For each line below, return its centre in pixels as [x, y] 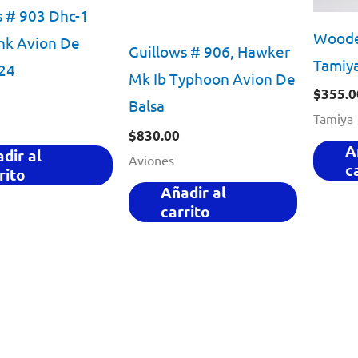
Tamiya [333, 118]
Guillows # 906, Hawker [209, 52]
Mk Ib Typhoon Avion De [212, 79]
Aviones [151, 159]
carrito [185, 212]
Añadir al [193, 193]
